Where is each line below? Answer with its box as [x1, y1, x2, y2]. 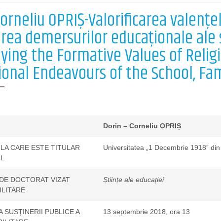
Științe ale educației [103, 176, 164, 184]
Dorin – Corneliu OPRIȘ [103, 122, 181, 130]
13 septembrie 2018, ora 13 [103, 208, 190, 216]
